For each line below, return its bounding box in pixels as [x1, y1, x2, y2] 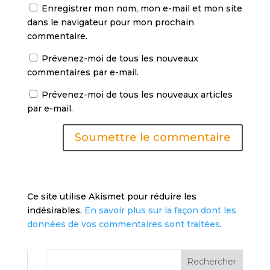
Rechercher [187, 256, 237, 267]
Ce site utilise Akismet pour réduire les [27, 190, 196, 202]
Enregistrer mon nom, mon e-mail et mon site [41, 2, 242, 14]
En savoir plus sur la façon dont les [84, 204, 236, 216]
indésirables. [27, 204, 84, 216]
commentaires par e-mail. [27, 66, 139, 78]
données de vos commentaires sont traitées [27, 218, 220, 230]
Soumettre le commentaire [75, 131, 231, 145]
